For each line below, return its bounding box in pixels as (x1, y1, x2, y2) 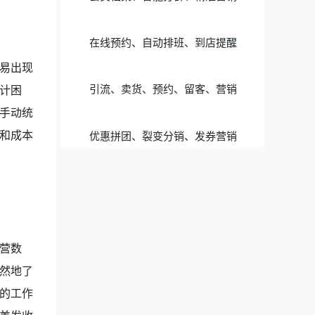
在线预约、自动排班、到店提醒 (89, 35, 237, 50)
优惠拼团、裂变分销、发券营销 (89, 128, 237, 143)
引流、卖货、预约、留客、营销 (89, 82, 237, 96)
